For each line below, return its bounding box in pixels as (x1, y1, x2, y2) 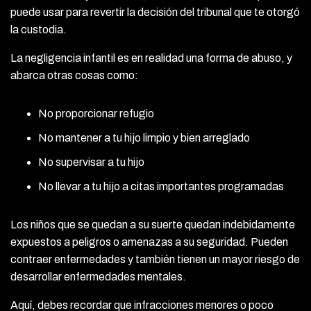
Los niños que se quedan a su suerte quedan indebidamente (10, 218, 295, 230)
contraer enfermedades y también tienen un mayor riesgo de (10, 253, 300, 265)
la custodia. (10, 23, 67, 35)
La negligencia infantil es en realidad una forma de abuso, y (10, 51, 292, 64)
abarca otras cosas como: (10, 69, 138, 81)
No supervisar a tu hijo (38, 155, 144, 168)
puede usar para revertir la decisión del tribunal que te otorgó (10, 6, 300, 18)
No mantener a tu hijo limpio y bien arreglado (38, 131, 250, 144)
